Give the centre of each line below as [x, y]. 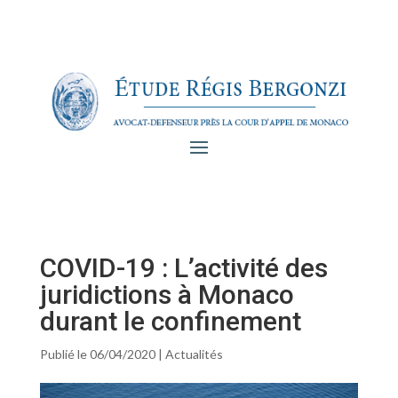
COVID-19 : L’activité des [183, 268]
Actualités [194, 354]
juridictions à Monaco [167, 295]
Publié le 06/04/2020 [97, 354]
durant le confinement [170, 322]
